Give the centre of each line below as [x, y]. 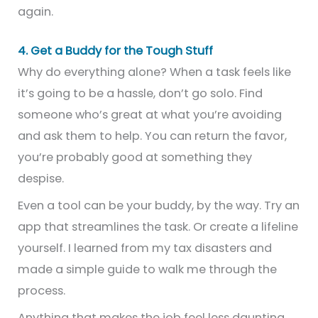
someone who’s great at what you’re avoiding [150, 115]
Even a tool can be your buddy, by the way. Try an [159, 206]
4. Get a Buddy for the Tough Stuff [116, 51]
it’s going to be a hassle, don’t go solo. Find [141, 94]
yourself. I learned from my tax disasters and [145, 248]
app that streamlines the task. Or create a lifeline [158, 227]
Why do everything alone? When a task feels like [155, 72]
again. [36, 12]
